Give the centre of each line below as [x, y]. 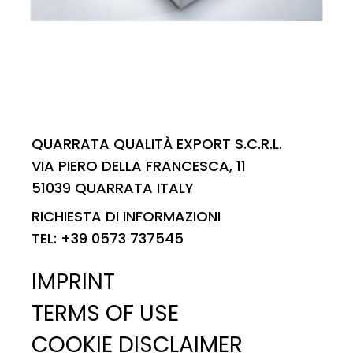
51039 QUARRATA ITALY [113, 188]
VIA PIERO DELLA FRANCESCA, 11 [139, 166]
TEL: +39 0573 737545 [108, 239]
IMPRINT [73, 282]
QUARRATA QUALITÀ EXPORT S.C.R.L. [157, 144]
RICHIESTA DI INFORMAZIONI [126, 217]
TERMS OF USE [105, 314]
